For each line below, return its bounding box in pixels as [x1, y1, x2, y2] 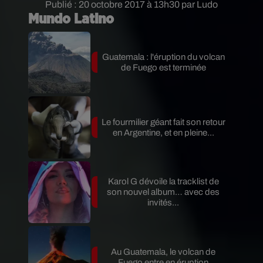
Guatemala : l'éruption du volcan [102, 52, 225, 62]
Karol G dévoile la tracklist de [107, 177, 219, 187]
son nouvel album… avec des [107, 187, 220, 197]
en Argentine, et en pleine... [112, 127, 214, 137]
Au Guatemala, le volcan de [111, 247, 216, 257]
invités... [147, 198, 180, 208]
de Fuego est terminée [120, 63, 206, 73]
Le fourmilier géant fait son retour [101, 117, 225, 127]
